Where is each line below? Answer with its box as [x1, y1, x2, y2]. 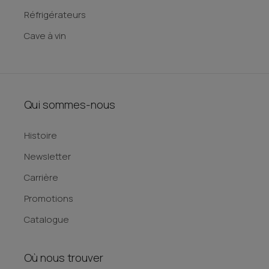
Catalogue [24, 213, 69, 226]
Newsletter [24, 150, 71, 163]
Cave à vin [24, 29, 66, 43]
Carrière [24, 171, 58, 184]
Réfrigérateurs [24, 8, 86, 22]
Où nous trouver [24, 250, 103, 265]
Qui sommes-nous [24, 97, 115, 112]
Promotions [24, 192, 73, 205]
